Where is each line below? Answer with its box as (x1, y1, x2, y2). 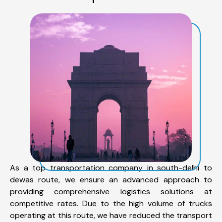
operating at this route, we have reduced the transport (10, 210, 212, 221)
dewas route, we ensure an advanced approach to (10, 174, 212, 185)
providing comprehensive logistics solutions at (10, 186, 212, 197)
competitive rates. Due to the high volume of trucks (10, 198, 212, 209)
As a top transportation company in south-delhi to (10, 162, 212, 173)
